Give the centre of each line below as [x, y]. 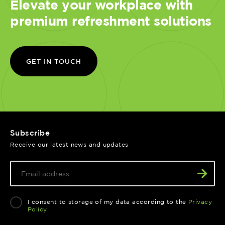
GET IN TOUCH [54, 61]
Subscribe [30, 133]
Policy [37, 209]
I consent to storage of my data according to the [108, 201]
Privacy [200, 201]
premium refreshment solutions [111, 20]
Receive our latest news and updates [69, 144]
